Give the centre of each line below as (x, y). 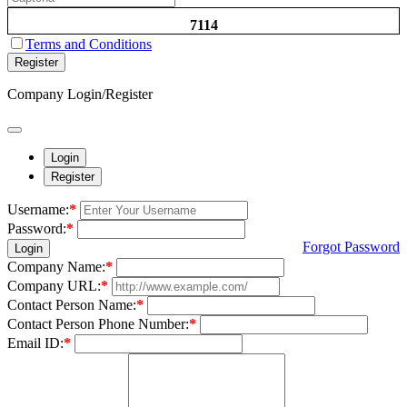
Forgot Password (351, 246)
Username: (38, 209)
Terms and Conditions (89, 44)
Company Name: (56, 266)
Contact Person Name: (72, 304)
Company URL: (54, 285)
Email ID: (35, 342)
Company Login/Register (80, 94)
